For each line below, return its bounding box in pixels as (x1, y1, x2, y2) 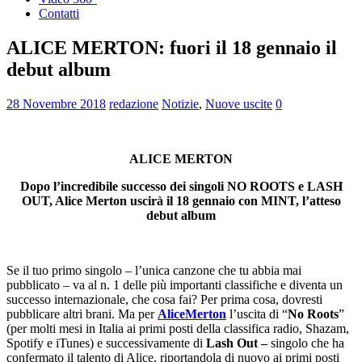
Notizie (162, 96, 199, 111)
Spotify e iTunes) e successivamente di (6, 335, 206, 350)
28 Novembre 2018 (6, 96, 106, 111)
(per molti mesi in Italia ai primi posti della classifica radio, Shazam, (6, 321, 349, 335)
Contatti (39, 6, 79, 20)
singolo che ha (267, 335, 344, 350)
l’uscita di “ (226, 306, 288, 321)
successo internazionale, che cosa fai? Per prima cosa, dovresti (6, 292, 322, 306)
